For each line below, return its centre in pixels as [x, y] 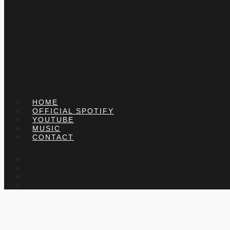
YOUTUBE [53, 120]
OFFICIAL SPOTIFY [73, 111]
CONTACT [53, 137]
